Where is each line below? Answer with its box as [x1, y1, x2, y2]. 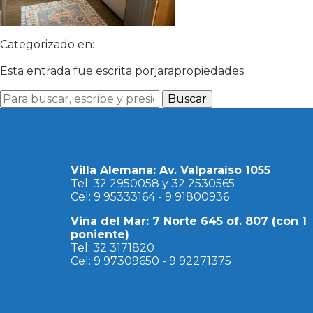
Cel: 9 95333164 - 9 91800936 [70, 190, 229, 204]
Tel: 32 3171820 [70, 241, 154, 255]
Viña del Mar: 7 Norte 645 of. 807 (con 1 [70, 214, 307, 228]
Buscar [168, 92, 207, 106]
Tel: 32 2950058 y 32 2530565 [70, 177, 235, 191]
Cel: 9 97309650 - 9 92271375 [70, 254, 231, 268]
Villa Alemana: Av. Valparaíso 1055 [70, 163, 270, 177]
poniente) [70, 228, 129, 242]
